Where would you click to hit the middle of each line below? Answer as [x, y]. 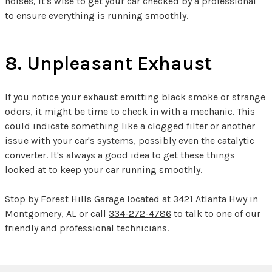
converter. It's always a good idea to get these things [120, 155]
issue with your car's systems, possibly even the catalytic [130, 141]
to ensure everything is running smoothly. [97, 16]
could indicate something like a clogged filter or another [130, 126]
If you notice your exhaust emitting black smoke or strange [135, 97]
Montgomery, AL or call [57, 214]
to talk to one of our [216, 214]
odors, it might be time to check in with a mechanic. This [130, 112]
